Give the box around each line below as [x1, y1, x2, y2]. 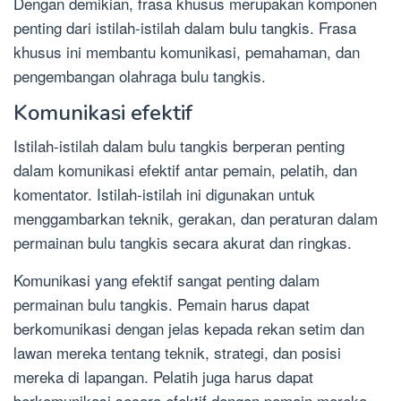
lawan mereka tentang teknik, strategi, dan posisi [13, 340, 341, 363]
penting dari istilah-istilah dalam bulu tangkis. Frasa [13, 15, 356, 38]
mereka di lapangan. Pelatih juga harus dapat [13, 364, 313, 388]
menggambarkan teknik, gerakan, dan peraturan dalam [13, 206, 378, 229]
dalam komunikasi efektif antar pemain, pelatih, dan [13, 158, 357, 181]
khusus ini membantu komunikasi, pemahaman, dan [13, 39, 360, 63]
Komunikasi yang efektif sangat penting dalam [13, 268, 320, 291]
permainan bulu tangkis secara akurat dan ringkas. [13, 230, 352, 253]
